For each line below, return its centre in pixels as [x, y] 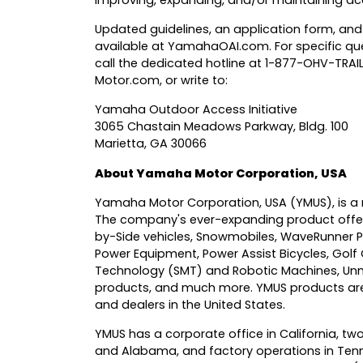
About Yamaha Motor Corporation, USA [221, 173]
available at [131, 47]
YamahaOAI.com [218, 47]
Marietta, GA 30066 [151, 144]
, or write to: [194, 81]
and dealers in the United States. [190, 304]
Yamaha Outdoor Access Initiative [196, 110]
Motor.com [127, 81]
